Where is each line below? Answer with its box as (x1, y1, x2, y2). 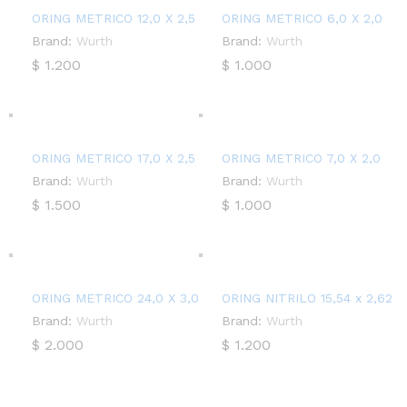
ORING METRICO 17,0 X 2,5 (32, 151, 195, 166)
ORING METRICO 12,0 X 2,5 (32, 11, 195, 26)
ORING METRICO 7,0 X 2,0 (222, 151, 381, 166)
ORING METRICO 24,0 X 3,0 (32, 291, 199, 306)
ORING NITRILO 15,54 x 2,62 (222, 291, 392, 306)
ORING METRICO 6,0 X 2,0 (222, 11, 382, 26)
